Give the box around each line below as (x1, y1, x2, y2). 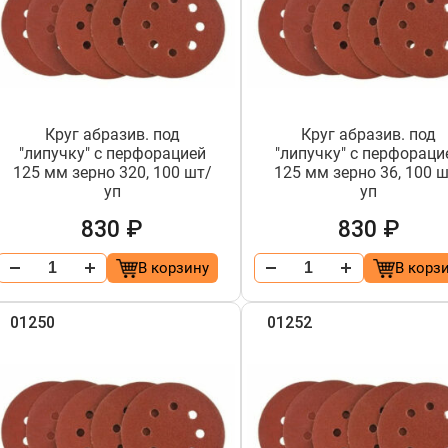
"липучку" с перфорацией (18, 144, 206, 163)
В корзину (137, 259, 209, 277)
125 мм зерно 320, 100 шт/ (12, 163, 212, 182)
